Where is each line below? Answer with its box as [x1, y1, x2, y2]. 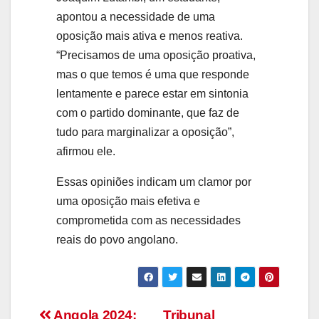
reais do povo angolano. [56, 233, 178, 246]
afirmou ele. [56, 145, 115, 157]
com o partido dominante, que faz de [56, 106, 239, 119]
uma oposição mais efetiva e [56, 194, 200, 207]
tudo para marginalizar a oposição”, [56, 125, 234, 138]
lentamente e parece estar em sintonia [56, 87, 249, 100]
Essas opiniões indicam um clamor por [56, 175, 251, 188]
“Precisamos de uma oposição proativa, [56, 48, 256, 61]
